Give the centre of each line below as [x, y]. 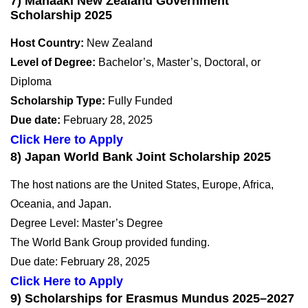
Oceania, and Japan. [61, 203]
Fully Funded [139, 100]
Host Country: [47, 43]
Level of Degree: [53, 62]
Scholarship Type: [58, 100]
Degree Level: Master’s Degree [87, 223]
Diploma [31, 81]
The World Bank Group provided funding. [110, 242]
